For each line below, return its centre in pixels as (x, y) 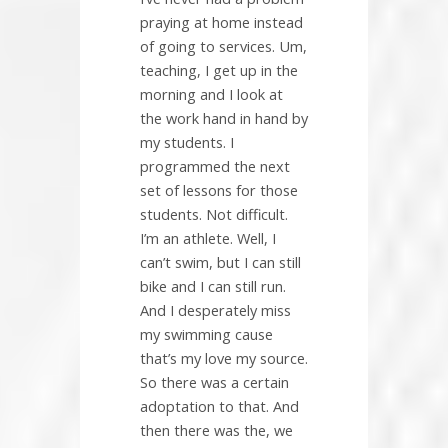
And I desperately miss (215, 310)
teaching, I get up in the (219, 70)
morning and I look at (211, 94)
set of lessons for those (219, 190)
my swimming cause (206, 334)
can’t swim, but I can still (220, 262)
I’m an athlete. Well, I (208, 238)
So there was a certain (214, 382)
